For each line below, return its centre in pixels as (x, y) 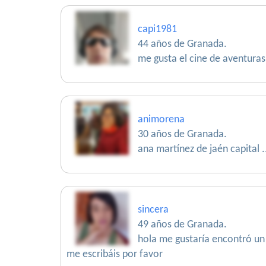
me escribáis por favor (115, 254)
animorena (161, 120)
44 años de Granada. (182, 44)
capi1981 (157, 29)
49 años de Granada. (182, 225)
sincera (153, 210)
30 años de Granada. (182, 134)
